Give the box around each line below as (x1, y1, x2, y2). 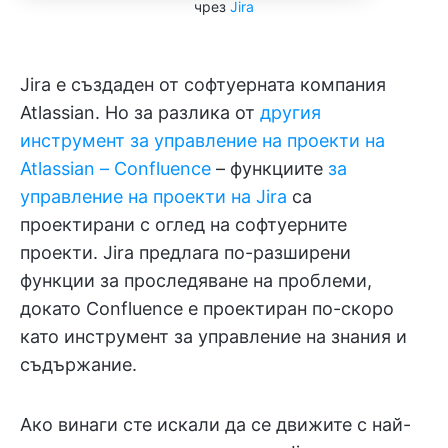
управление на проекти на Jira (20, 185, 287, 207)
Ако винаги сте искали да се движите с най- (20, 413, 411, 435)
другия (260, 101, 321, 123)
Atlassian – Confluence (20, 157, 211, 179)
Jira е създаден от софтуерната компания (20, 73, 386, 95)
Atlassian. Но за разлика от (20, 101, 260, 123)
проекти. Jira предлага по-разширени (20, 241, 351, 263)
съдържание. (20, 353, 137, 375)
